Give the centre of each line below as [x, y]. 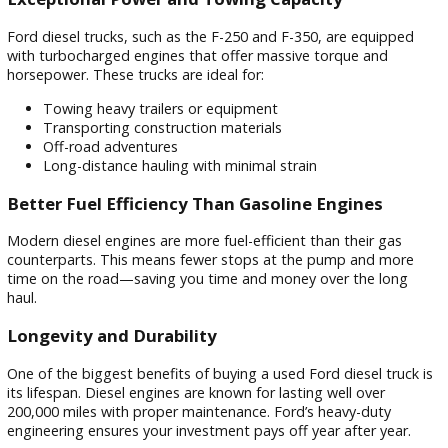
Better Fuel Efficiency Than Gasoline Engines [216, 375]
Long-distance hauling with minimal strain [200, 333]
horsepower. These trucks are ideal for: [150, 232]
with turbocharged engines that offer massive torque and [219, 211]
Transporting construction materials [180, 291]
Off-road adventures [122, 312]
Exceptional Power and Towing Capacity [194, 148]
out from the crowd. [81, 106]
